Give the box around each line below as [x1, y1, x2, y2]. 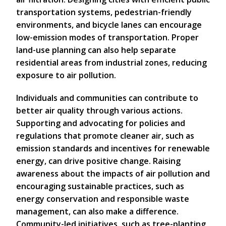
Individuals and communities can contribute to [16, 92, 198, 104]
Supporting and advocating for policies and [16, 118, 185, 129]
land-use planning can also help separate [16, 44, 176, 56]
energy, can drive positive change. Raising [16, 155, 181, 167]
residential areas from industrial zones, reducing [16, 57, 207, 69]
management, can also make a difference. [16, 206, 179, 217]
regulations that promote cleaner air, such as [16, 130, 194, 142]
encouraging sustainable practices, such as [16, 181, 184, 192]
